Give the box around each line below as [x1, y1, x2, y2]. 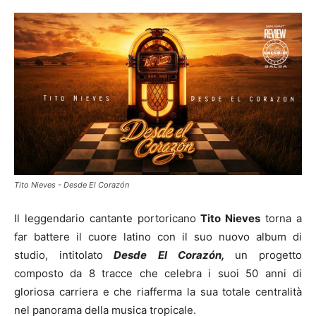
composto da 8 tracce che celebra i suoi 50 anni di [14, 266, 302, 280]
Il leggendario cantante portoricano [14, 211, 201, 225]
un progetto [234, 248, 303, 262]
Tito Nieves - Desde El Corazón [14, 179, 129, 190]
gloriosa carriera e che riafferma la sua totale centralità [14, 284, 302, 298]
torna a [260, 211, 303, 225]
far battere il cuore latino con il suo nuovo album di [14, 229, 302, 243]
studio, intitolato [14, 248, 104, 262]
